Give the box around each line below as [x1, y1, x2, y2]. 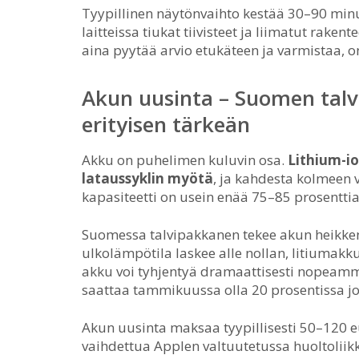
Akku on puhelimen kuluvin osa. [82, 151, 288, 169]
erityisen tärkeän [82, 110, 250, 139]
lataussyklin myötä [82, 169, 213, 188]
